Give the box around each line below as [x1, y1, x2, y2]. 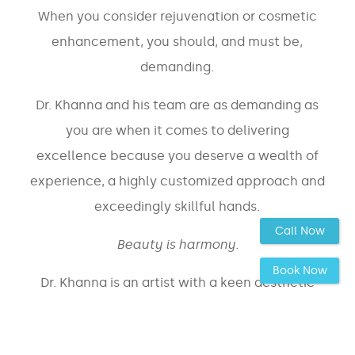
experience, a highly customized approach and [29, 173, 325, 189]
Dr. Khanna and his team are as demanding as [36, 97, 319, 113]
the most [248, 324, 303, 342]
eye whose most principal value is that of [48, 300, 307, 315]
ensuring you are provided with [52, 326, 249, 342]
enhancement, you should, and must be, [52, 33, 303, 49]
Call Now [274, 224, 325, 238]
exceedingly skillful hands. [94, 198, 261, 214]
